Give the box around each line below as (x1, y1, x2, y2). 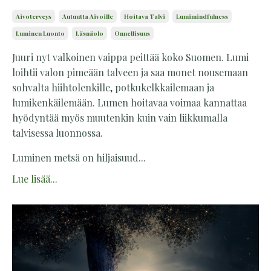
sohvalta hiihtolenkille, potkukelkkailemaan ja (12, 81, 214, 94)
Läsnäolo (76, 29, 103, 38)
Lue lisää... (12, 172, 57, 185)
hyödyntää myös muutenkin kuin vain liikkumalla (12, 111, 227, 124)
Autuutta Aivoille (62, 12, 113, 21)
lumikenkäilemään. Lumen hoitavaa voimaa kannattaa (12, 96, 247, 109)
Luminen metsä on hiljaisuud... (12, 151, 146, 164)
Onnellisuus (114, 29, 150, 38)
